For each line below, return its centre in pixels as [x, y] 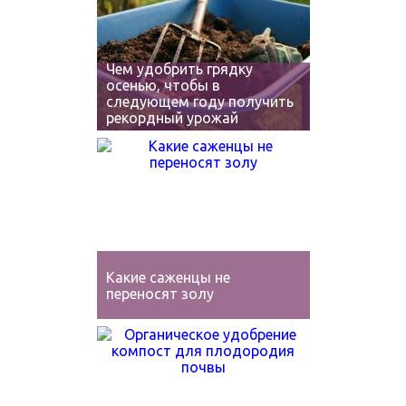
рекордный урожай [172, 118]
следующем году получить [199, 101]
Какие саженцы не [168, 277]
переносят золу [159, 294]
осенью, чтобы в [163, 85]
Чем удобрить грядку [179, 69]
